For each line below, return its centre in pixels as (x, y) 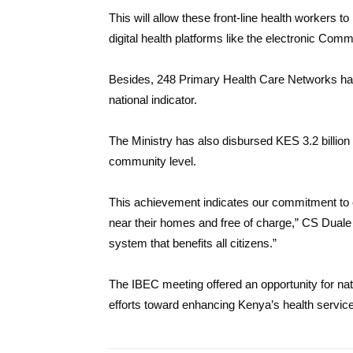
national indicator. (153, 100)
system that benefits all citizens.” (193, 243)
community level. (152, 161)
